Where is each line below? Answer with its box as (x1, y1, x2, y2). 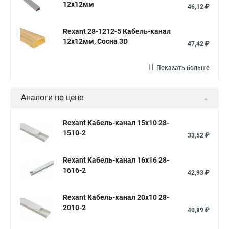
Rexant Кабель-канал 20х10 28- (63, 193, 169, 201)
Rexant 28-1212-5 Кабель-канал (63, 27, 171, 35)
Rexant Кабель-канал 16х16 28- (63, 156, 169, 164)
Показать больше (156, 64, 209, 72)
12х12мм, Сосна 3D (63, 37, 128, 45)
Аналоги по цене (21, 93, 83, 102)
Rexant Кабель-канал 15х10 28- (63, 119, 169, 127)
